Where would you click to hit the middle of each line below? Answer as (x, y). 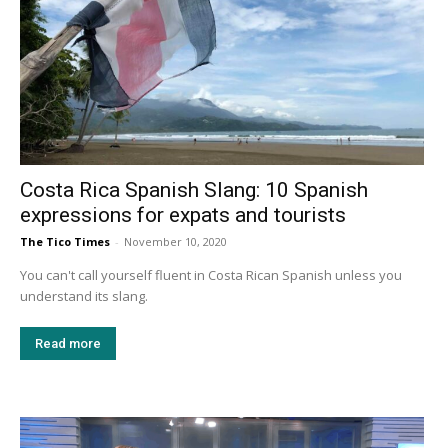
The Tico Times (65, 242)
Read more (68, 344)
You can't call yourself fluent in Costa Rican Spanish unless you (211, 275)
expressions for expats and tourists (183, 215)
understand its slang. (85, 296)
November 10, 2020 (175, 242)
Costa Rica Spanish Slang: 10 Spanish (194, 190)
